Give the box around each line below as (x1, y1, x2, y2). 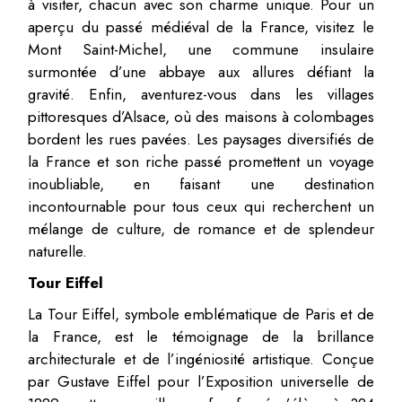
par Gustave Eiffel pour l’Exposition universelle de (28, 370, 374, 392)
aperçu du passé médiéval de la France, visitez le (28, 15, 374, 38)
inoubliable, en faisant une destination (28, 172, 374, 195)
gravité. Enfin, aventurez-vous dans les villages (28, 83, 374, 105)
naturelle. (28, 240, 88, 262)
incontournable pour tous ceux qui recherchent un (28, 195, 374, 217)
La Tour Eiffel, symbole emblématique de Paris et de (28, 302, 374, 325)
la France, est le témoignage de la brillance (28, 325, 374, 347)
